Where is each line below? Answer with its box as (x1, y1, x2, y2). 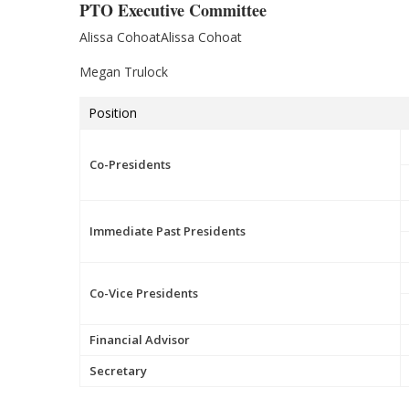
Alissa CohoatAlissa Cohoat (79, 27, 242, 46)
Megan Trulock (79, 62, 168, 80)
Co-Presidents (89, 155, 171, 173)
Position (89, 103, 137, 121)
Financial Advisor (89, 330, 190, 348)
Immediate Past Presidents (89, 222, 246, 239)
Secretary (89, 362, 147, 379)
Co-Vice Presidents (89, 284, 198, 301)
